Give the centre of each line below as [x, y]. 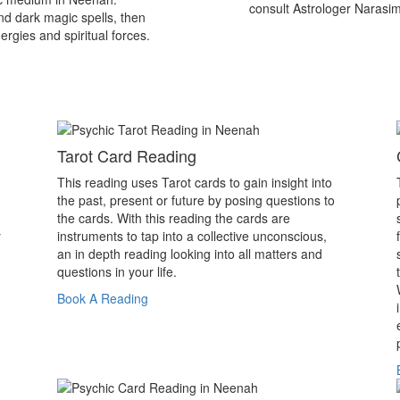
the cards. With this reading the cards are [174, 218]
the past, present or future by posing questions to [196, 200]
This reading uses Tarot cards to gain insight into [195, 182]
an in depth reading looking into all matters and [190, 254]
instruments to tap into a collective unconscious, [192, 236]
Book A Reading [103, 298]
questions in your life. [117, 271]
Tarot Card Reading [127, 155]
